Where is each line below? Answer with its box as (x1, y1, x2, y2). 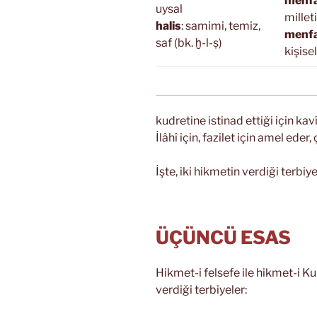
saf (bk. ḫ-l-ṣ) (156, 36, 222, 50)
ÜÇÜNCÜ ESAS (156, 226, 291, 249)
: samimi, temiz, (181, 19, 260, 33)
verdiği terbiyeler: (156, 282, 247, 296)
